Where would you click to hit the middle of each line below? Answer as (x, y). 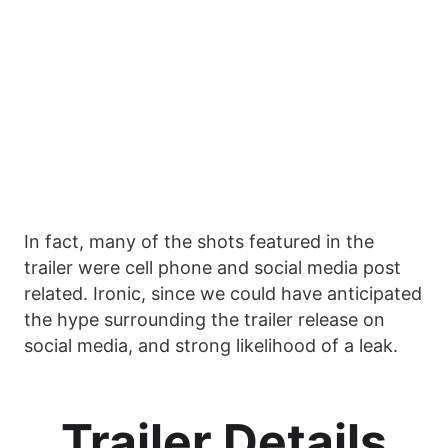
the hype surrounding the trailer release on (204, 320)
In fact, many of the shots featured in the (199, 242)
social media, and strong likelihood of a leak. (211, 346)
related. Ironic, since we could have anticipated (223, 294)
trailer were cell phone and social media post (212, 268)
